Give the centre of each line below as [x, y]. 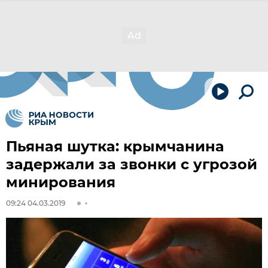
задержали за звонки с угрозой [132, 164]
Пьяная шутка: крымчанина [115, 146]
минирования [61, 182]
